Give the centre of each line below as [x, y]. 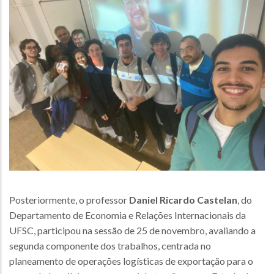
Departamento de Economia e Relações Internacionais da [128, 215]
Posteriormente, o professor [69, 200]
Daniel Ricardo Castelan [183, 200]
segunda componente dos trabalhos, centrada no [110, 246]
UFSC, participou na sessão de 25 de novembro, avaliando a [132, 230]
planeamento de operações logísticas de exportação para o [131, 261]
